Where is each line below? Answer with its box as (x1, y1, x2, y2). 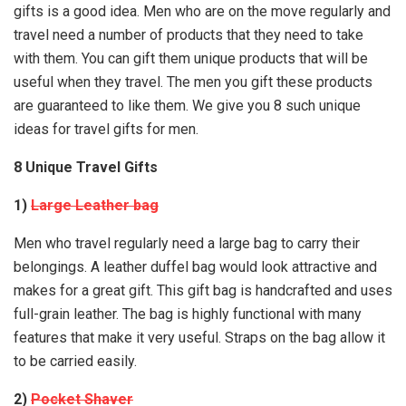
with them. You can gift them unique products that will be (14, 50, 368, 67)
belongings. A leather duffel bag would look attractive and (14, 258, 377, 275)
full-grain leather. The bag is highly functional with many (14, 305, 362, 323)
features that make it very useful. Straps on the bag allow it (14, 329, 385, 346)
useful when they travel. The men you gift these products (14, 73, 372, 91)
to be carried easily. (14, 353, 140, 370)
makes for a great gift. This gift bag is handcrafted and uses (14, 282, 392, 299)
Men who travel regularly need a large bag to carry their (14, 235, 360, 252)
